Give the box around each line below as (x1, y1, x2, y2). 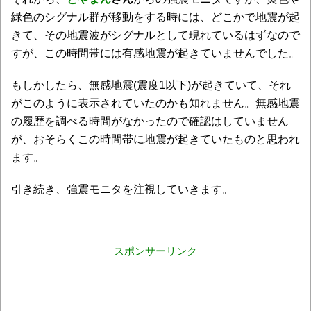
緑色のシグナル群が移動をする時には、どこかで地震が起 (11, 10, 300, 23)
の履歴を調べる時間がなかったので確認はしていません (11, 115, 289, 127)
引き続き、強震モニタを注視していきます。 (11, 183, 233, 195)
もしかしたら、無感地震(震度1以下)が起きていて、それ (11, 78, 291, 91)
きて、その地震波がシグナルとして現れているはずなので (11, 28, 300, 41)
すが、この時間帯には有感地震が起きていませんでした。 (11, 47, 300, 59)
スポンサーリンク (114, 244, 197, 257)
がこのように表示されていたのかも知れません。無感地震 (11, 96, 300, 109)
